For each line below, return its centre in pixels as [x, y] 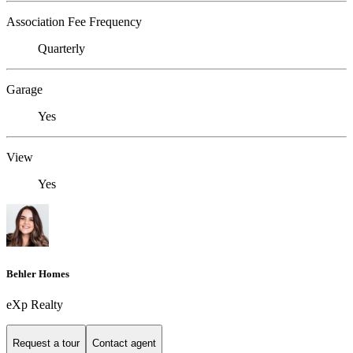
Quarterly [61, 49]
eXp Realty [35, 304]
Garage [24, 90]
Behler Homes [38, 273]
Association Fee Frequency [74, 22]
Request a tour [46, 344]
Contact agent [124, 344]
